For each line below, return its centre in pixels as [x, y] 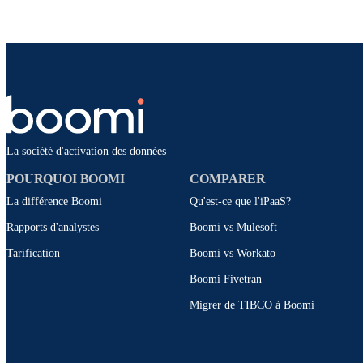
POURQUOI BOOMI [66, 179]
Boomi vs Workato [233, 254]
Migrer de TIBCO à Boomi [252, 305]
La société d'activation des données [86, 152]
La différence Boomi [54, 202]
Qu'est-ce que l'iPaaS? [241, 202]
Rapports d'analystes [53, 228]
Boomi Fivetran [226, 280]
